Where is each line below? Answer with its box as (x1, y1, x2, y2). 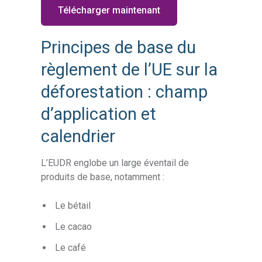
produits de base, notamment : (41, 171, 165, 183)
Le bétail (55, 199, 91, 211)
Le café (55, 242, 87, 253)
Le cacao (55, 220, 92, 232)
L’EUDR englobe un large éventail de (41, 157, 189, 169)
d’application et (41, 104, 157, 125)
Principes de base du (41, 37, 196, 58)
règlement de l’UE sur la (41, 60, 218, 80)
